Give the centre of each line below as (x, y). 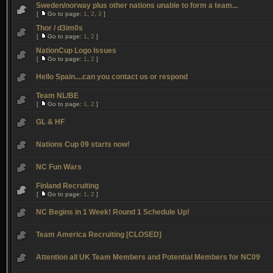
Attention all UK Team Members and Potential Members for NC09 (148, 257)
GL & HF (50, 122)
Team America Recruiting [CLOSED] (99, 235)
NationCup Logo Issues (76, 51)
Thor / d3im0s (59, 28)
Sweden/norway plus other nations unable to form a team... (137, 5)
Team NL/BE (57, 96)
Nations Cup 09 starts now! (83, 144)
